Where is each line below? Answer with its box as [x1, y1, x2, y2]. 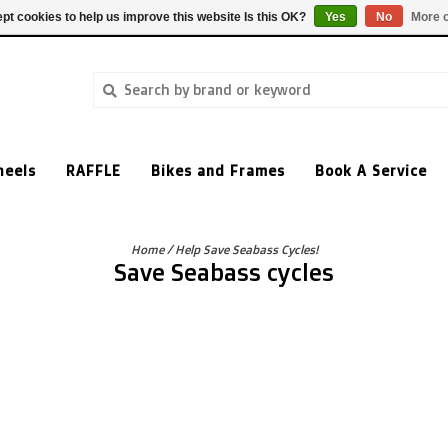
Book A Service [315, 162, 427, 179]
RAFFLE [66, 162, 121, 179]
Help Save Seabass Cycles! [174, 242, 318, 257]
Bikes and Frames [151, 162, 285, 179]
